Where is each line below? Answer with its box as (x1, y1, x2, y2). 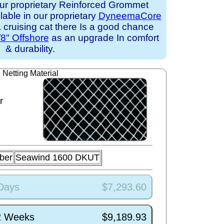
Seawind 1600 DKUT (15, 152, 99, 163)
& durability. (5, 43, 55, 54)
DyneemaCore (98, 10, 161, 21)
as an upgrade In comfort (48, 32, 159, 43)
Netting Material (2, 69, 58, 77)
